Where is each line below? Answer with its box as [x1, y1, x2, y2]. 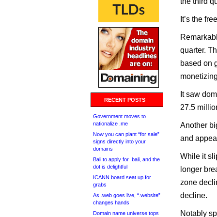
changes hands [93, 200, 129, 205]
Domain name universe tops [93, 210, 159, 216]
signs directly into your [93, 139, 146, 144]
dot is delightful [93, 164, 127, 170]
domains [93, 146, 113, 152]
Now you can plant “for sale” [93, 131, 159, 137]
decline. [180, 191, 207, 200]
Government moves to [93, 113, 146, 119]
